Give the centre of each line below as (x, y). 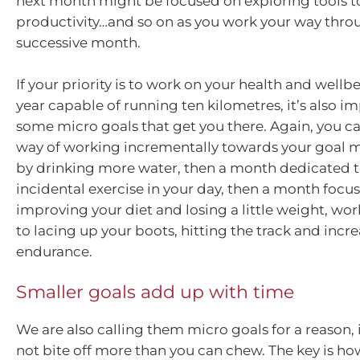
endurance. (54, 251)
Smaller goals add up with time (155, 292)
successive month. (78, 43)
